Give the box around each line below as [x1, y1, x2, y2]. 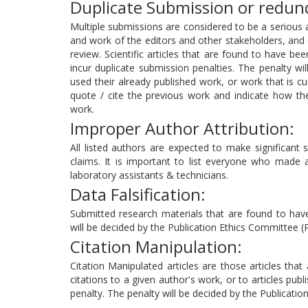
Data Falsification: [70, 183, 206, 206]
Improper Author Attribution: [70, 117, 294, 140]
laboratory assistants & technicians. [70, 168, 228, 181]
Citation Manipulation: [70, 235, 242, 258]
